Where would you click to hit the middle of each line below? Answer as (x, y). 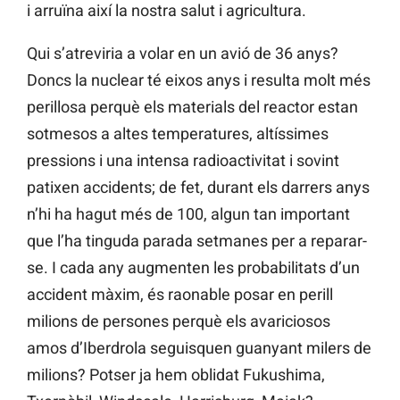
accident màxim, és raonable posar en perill (180, 294)
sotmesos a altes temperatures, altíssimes (178, 133)
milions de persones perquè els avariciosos (179, 321)
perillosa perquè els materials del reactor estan (192, 106)
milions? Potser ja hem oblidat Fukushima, (176, 374)
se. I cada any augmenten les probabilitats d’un (193, 267)
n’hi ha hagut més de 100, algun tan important (188, 213)
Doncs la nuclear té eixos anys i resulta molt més (199, 79)
